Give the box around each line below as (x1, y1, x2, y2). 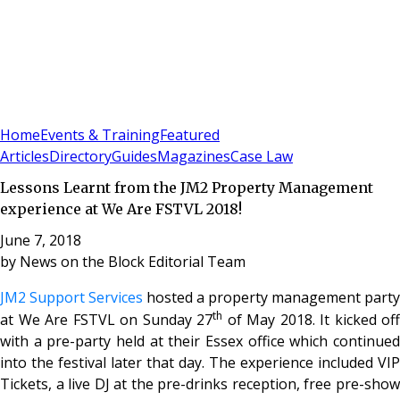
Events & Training (40, 125, 160, 146)
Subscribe (34, 104, 94, 121)
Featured (160, 125, 220, 146)
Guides (112, 146, 157, 167)
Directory (49, 146, 112, 167)
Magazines (157, 146, 230, 167)
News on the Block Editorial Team (20, 251, 246, 271)
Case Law (230, 146, 293, 167)
